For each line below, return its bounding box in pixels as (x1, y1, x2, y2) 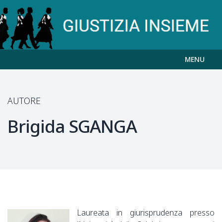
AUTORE (7, 95, 41, 107)
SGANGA (68, 113, 137, 138)
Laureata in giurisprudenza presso (77, 207, 215, 219)
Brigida (7, 113, 65, 138)
